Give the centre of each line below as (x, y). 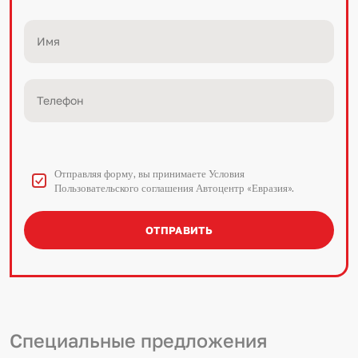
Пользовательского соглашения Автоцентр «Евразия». (174, 188)
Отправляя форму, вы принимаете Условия (149, 173)
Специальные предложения (139, 340)
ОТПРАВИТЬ (179, 230)
